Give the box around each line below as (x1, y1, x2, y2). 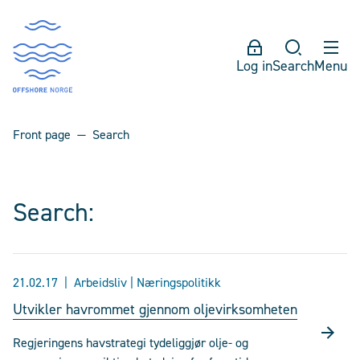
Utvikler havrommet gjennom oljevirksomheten (13, 300, 297, 319)
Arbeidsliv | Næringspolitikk (74, 274, 221, 291)
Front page (13, 126, 71, 143)
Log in (236, 56, 272, 76)
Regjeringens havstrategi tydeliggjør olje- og (13, 334, 248, 351)
